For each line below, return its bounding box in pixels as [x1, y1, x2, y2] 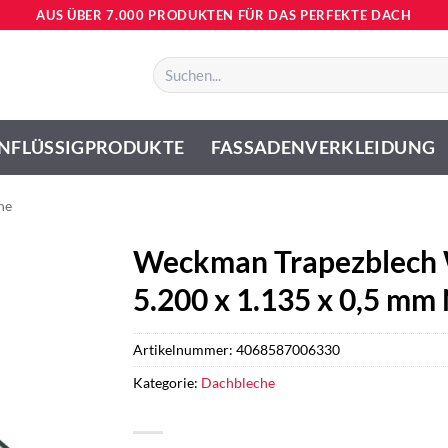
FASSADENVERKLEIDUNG [210, 136, 436, 158]
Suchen [151, 57, 193, 74]
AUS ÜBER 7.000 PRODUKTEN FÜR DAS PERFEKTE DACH [36, 6, 412, 23]
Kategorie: [133, 373, 202, 391]
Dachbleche [201, 373, 276, 391]
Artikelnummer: [133, 340, 237, 358]
